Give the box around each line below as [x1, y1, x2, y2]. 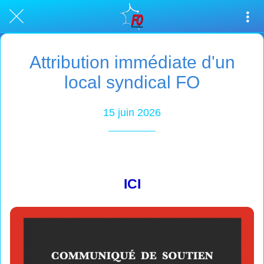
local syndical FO [64, 72, 200, 92]
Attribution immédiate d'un [29, 52, 235, 72]
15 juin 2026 [103, 106, 161, 118]
